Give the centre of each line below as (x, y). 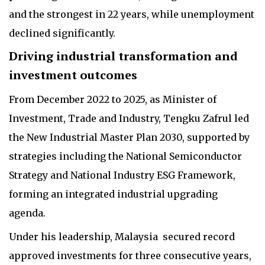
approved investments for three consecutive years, (130, 255)
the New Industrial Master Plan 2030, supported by (129, 137)
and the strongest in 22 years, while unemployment (132, 14)
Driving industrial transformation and (123, 56)
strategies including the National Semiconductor (125, 156)
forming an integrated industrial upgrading (113, 194)
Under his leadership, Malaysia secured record (122, 236)
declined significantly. (62, 33)
